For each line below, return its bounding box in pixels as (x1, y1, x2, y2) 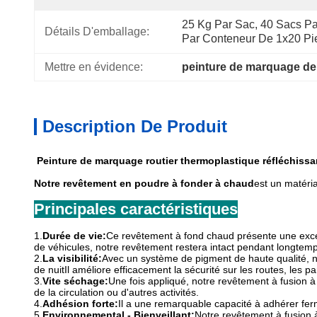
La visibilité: (42, 253, 102, 264)
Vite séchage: (42, 275, 108, 287)
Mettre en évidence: (45, 61, 143, 73)
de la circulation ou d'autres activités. (34, 287, 199, 298)
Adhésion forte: (42, 298, 118, 309)
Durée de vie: (42, 230, 106, 241)
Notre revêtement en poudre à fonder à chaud (34, 178, 254, 189)
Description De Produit (42, 117, 227, 136)
